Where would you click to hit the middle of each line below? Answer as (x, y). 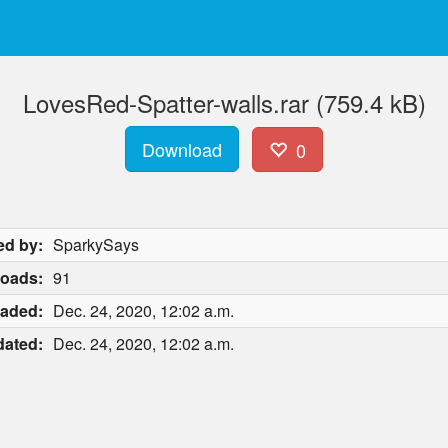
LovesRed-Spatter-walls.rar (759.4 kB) (224, 102)
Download (182, 149)
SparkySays (96, 244)
